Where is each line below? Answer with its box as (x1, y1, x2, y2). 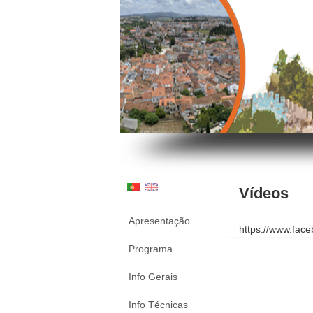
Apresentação (129, 215, 190, 226)
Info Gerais (129, 271, 177, 282)
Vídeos (239, 184, 289, 202)
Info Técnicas (129, 299, 188, 310)
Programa (129, 243, 173, 254)
